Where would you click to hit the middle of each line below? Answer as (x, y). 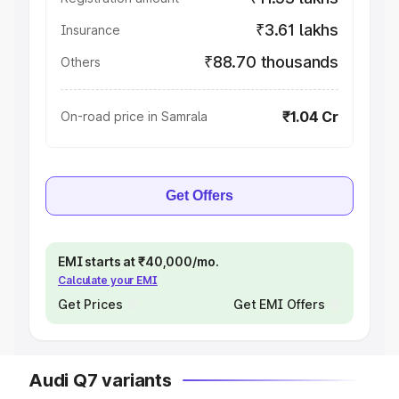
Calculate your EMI (108, 280)
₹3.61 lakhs (297, 30)
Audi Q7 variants (100, 380)
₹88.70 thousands (271, 62)
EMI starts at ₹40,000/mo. (138, 261)
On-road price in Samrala (134, 116)
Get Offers (199, 195)
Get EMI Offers (279, 304)
